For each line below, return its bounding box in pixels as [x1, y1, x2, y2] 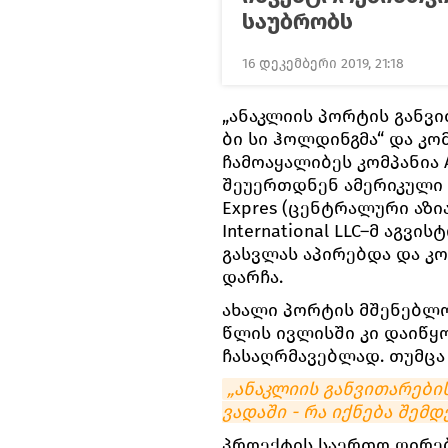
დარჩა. [222, 266, 283, 288]
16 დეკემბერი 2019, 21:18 [242, 55, 404, 72]
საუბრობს [242, 8, 353, 35]
